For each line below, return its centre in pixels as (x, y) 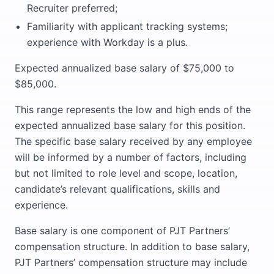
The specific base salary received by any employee (133, 141)
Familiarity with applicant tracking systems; (127, 26)
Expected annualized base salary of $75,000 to (124, 68)
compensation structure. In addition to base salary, (132, 246)
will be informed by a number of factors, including (131, 157)
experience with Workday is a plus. (107, 42)
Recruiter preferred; (72, 8)
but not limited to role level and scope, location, (126, 173)
